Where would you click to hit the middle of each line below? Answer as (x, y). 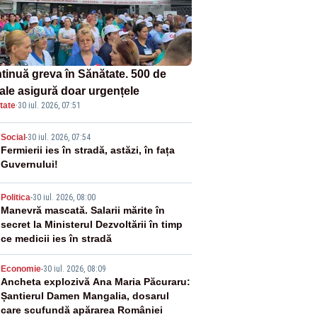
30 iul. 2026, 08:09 (74, 269)
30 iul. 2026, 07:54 (59, 137)
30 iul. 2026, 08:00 (64, 197)
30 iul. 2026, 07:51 (49, 105)
